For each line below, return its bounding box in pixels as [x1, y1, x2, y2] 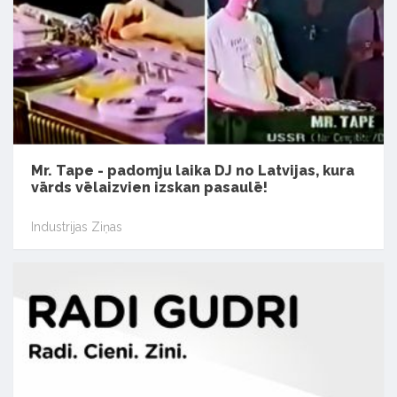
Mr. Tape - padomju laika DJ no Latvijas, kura [31, 162, 354, 180]
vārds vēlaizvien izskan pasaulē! [31, 179, 268, 197]
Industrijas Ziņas [31, 219, 122, 234]
